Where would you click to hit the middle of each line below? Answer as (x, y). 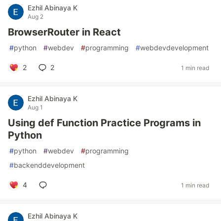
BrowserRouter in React (64, 32)
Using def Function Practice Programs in (104, 123)
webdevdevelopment (174, 48)
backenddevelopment (49, 165)
